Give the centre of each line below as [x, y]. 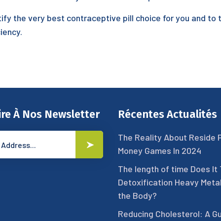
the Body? [137, 195]
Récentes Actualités [167, 114]
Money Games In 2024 [160, 150]
